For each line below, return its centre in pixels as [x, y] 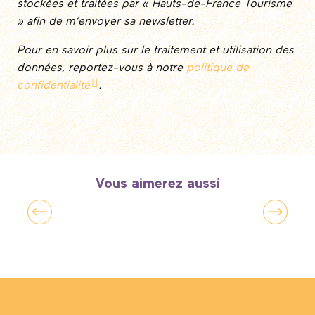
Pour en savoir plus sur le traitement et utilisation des [155, 50]
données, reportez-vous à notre [102, 68]
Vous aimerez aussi [157, 183]
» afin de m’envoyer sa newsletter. [106, 21]
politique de [218, 68]
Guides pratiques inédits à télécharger [157, 223]
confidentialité [53, 85]
